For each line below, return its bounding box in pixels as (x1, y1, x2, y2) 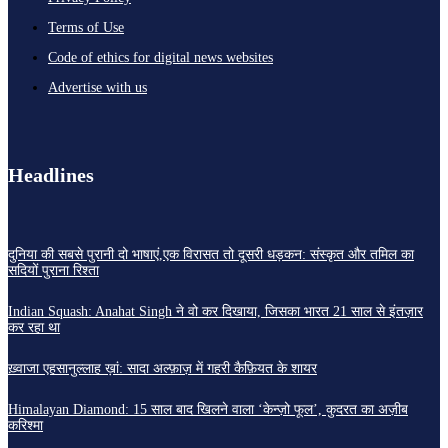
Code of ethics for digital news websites (48, 49, 273, 65)
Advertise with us (48, 79, 147, 95)
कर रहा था (8, 319, 60, 335)
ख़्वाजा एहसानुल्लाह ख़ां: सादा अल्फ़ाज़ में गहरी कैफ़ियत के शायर (8, 360, 317, 376)
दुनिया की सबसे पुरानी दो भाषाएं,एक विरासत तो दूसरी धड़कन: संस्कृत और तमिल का (8, 246, 414, 262)
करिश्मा (8, 417, 43, 433)
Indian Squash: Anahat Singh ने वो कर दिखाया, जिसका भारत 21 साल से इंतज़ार (8, 303, 423, 319)
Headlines (8, 163, 94, 186)
